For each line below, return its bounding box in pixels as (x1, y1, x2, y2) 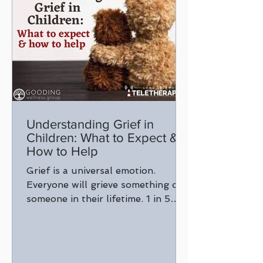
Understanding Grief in (26, 117, 154, 131)
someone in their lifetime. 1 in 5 (26, 193, 170, 204)
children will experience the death (26, 207, 181, 218)
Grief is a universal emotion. (26, 165, 156, 176)
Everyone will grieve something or (26, 179, 182, 190)
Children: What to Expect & (26, 131, 178, 144)
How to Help (26, 144, 98, 158)
